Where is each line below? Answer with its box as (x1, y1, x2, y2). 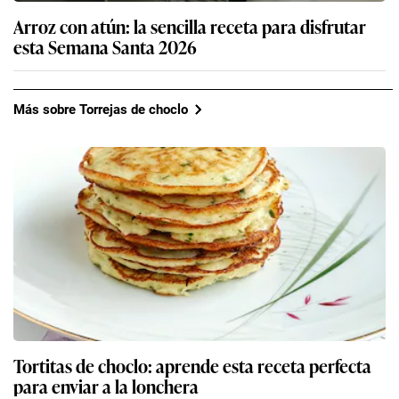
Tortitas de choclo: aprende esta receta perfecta (13, 352, 371, 379)
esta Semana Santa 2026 (13, 33, 197, 61)
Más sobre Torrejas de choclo (13, 101, 188, 118)
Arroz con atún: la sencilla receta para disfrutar (13, 12, 366, 40)
